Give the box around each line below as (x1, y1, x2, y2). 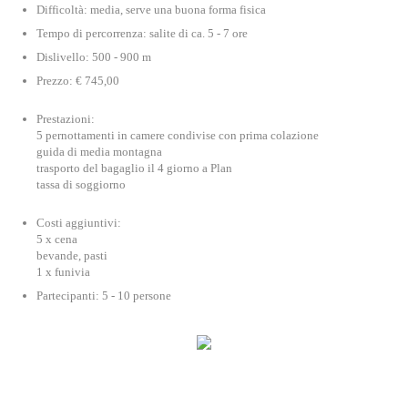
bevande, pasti (36, 249, 107, 262)
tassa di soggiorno (36, 178, 126, 191)
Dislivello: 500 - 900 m (36, 50, 151, 64)
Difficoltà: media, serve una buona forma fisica (36, 3, 266, 16)
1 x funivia (36, 265, 90, 279)
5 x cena (36, 232, 77, 246)
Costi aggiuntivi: (36, 216, 121, 229)
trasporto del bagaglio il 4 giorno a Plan (36, 161, 232, 175)
